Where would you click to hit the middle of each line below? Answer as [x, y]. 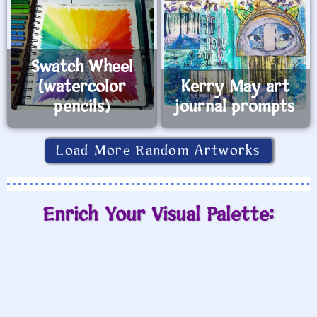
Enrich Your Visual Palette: [158, 215]
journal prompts [235, 108]
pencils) [82, 108]
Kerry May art [235, 88]
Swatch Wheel [82, 68]
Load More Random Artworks [158, 151]
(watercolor [82, 88]
